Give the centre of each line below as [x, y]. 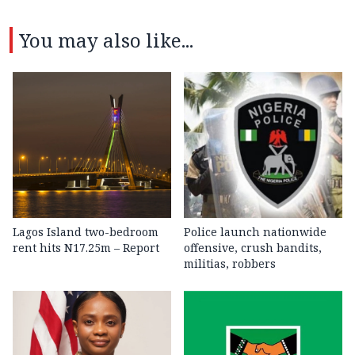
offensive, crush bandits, [253, 248]
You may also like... [106, 40]
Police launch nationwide [255, 232]
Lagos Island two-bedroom [86, 232]
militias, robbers [230, 264]
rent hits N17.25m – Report [86, 248]
